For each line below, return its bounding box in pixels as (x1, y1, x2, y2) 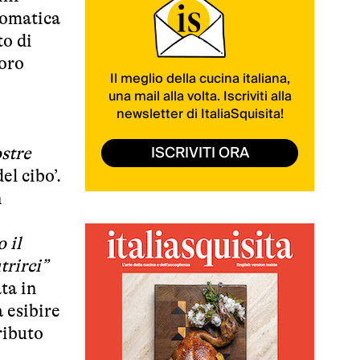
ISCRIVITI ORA (150, 140, 249, 166)
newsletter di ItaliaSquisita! (116, 102, 284, 125)
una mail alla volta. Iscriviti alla (108, 84, 292, 108)
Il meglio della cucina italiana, (109, 67, 290, 90)
